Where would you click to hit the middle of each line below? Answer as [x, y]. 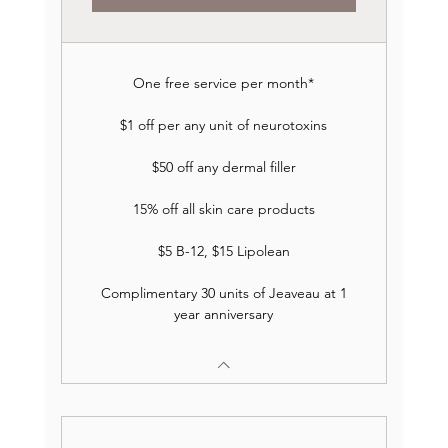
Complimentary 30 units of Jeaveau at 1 [223, 293]
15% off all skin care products [223, 209]
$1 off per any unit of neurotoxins [224, 125]
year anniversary [224, 314]
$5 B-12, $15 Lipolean [223, 251]
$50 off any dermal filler [223, 167]
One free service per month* [224, 83]
